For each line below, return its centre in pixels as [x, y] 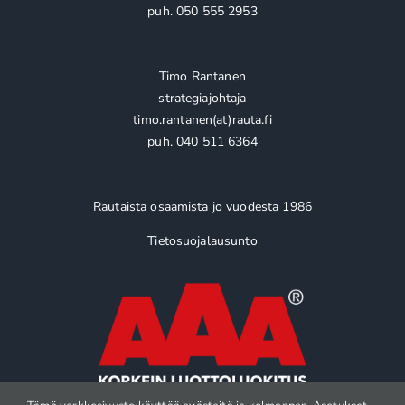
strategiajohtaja [202, 98]
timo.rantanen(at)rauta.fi [202, 119]
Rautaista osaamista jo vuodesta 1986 [202, 206]
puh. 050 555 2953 [202, 11]
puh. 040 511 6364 [202, 141]
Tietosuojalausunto [202, 240]
